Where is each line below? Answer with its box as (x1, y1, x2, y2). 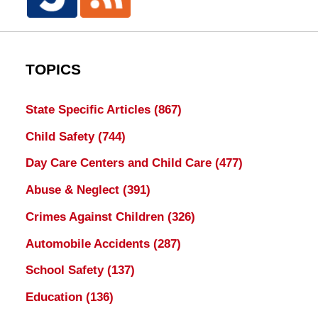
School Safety (25, 263, 107, 278)
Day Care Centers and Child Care (25, 156, 215, 170)
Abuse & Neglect (25, 183, 123, 197)
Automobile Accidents (25, 236, 153, 251)
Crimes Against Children (25, 209, 168, 224)
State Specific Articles (25, 102, 154, 116)
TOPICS (25, 60, 81, 78)
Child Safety (25, 129, 98, 143)
